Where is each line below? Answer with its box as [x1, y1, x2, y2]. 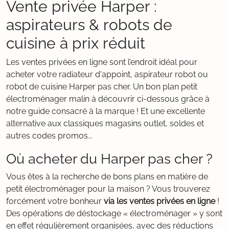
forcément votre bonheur [6, 196, 104, 206]
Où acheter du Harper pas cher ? [6, 150, 213, 167]
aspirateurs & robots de [6, 15, 172, 34]
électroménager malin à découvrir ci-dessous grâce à [6, 94, 210, 104]
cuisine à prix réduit [6, 34, 145, 52]
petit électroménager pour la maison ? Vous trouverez [6, 184, 210, 194]
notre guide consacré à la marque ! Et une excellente [6, 106, 205, 116]
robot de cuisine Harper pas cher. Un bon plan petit [6, 82, 197, 91]
